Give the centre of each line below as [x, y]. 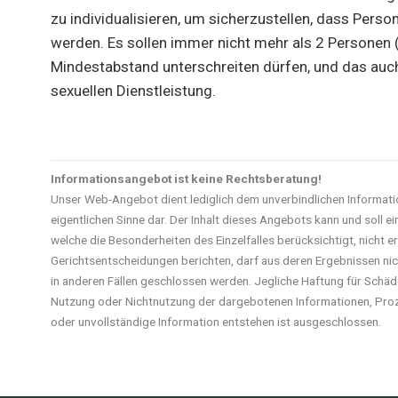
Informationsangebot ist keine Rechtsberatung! [186, 179]
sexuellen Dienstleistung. [133, 90]
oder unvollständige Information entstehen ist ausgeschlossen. [215, 322]
